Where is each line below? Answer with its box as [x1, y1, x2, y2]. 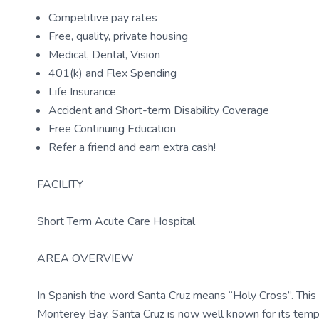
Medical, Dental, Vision [48, 47, 160, 63]
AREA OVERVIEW [37, 251, 134, 266]
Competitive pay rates [48, 10, 157, 26]
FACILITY [37, 177, 83, 192]
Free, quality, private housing [48, 28, 188, 44]
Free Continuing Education [48, 121, 176, 137]
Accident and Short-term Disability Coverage [48, 103, 269, 118]
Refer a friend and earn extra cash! [48, 140, 216, 155]
